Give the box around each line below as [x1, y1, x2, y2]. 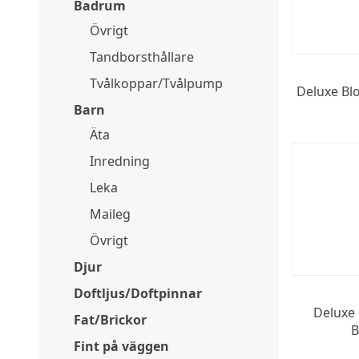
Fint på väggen [74, 337, 169, 355]
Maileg [90, 205, 131, 223]
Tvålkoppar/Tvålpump [90, 75, 223, 92]
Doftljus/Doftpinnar [74, 284, 202, 302]
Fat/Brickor [74, 311, 147, 329]
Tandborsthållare [90, 48, 194, 66]
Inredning [90, 152, 150, 170]
